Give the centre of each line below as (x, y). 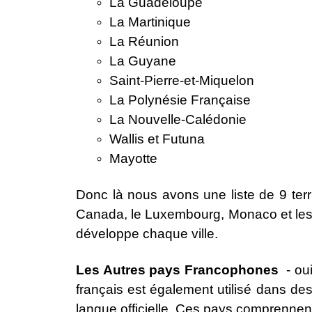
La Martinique (150, 22)
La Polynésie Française (180, 100)
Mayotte (133, 159)
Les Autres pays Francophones (181, 270)
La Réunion (144, 42)
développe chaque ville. (147, 234)
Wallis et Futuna (157, 139)
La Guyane (143, 61)
